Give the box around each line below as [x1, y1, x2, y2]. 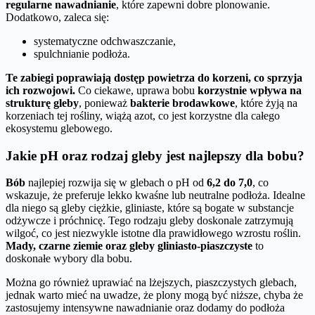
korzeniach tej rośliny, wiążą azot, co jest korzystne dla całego [6, 109, 280, 122]
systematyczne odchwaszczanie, [34, 34, 176, 47]
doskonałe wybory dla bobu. [6, 252, 132, 265]
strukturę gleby [6, 96, 79, 109]
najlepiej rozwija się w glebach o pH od [25, 176, 207, 189]
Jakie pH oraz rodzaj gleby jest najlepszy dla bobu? [6, 148, 304, 163]
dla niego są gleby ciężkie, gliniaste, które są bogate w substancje [6, 202, 294, 214]
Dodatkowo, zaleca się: [6, 11, 109, 23]
